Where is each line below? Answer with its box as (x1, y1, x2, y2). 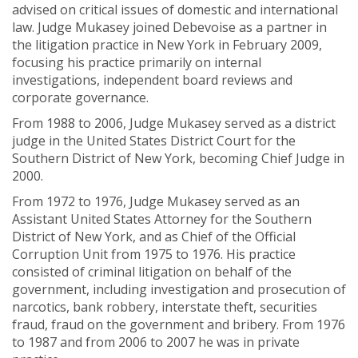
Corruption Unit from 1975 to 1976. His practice (12, 245, 296, 263)
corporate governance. (12, 89, 149, 106)
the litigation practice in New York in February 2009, (12, 36, 322, 54)
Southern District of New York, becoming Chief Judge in (12, 149, 344, 167)
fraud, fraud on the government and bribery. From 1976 (12, 316, 345, 333)
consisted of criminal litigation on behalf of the (12, 263, 292, 280)
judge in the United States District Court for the (12, 132, 296, 149)
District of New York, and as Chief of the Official (12, 228, 296, 245)
